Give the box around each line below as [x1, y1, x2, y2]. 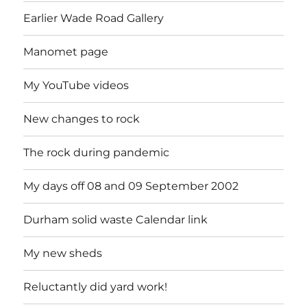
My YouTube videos [23, 79, 130, 93]
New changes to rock [23, 112, 140, 126]
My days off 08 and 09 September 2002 [23, 180, 239, 193]
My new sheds [23, 247, 103, 260]
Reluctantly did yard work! [23, 280, 168, 294]
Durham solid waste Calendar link [23, 213, 208, 227]
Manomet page [23, 45, 109, 59]
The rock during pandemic [23, 146, 170, 160]
